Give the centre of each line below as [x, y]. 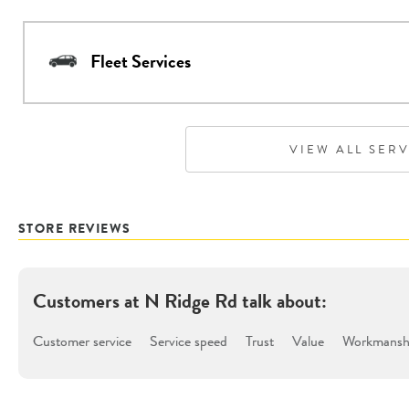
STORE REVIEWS [75, 228]
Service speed [189, 341]
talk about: [282, 300]
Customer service [82, 341]
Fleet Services [141, 62]
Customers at [89, 300]
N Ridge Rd [191, 300]
